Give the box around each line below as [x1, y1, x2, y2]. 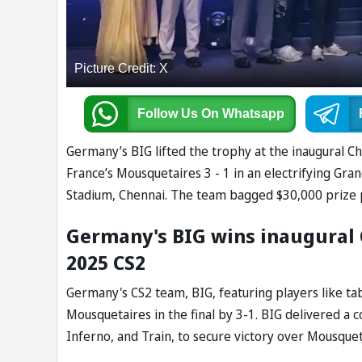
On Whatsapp [200, 107, 284, 121]
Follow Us [137, 107, 201, 121]
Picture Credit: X [74, 61, 168, 76]
